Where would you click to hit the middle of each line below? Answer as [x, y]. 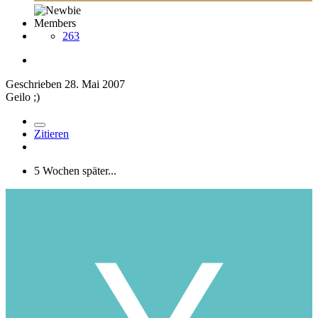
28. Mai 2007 [95, 84]
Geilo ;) [23, 97]
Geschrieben [35, 84]
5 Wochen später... [75, 170]
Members [55, 23]
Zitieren [51, 133]
